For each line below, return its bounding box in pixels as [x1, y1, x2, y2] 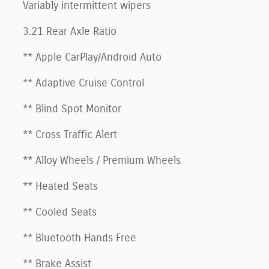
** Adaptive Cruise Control [23, 77, 144, 89]
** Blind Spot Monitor [23, 103, 121, 115]
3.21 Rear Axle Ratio [23, 26, 116, 37]
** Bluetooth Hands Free [23, 232, 136, 244]
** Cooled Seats [23, 207, 97, 218]
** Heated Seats [23, 181, 98, 192]
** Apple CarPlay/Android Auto [23, 52, 162, 63]
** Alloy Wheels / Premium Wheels [23, 155, 181, 166]
